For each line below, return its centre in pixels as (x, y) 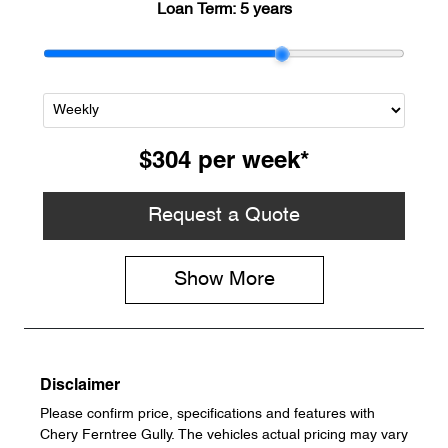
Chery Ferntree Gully (106, 436)
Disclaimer (80, 386)
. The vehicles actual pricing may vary (290, 436)
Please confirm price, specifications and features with (207, 415)
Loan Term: (198, 10)
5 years (265, 10)
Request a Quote (224, 216)
